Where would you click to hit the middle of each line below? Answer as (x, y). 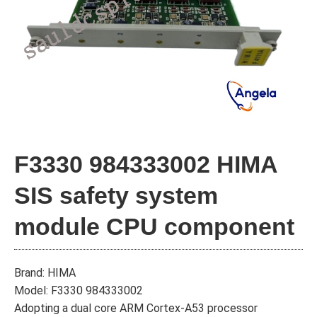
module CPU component (154, 226)
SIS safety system (116, 195)
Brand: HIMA (45, 273)
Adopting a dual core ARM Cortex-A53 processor (136, 308)
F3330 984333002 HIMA (146, 164)
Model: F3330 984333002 (79, 290)
